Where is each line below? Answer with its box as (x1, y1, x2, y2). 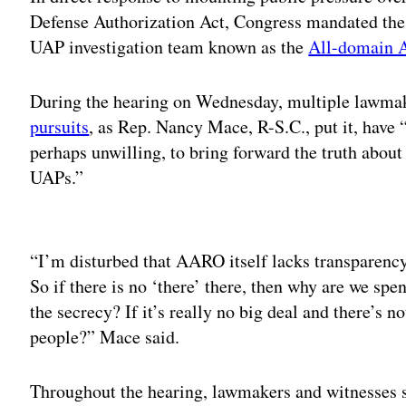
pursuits (30, 113, 90, 139)
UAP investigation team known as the (30, 34, 309, 59)
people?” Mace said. (30, 324, 187, 349)
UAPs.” (30, 164, 84, 189)
